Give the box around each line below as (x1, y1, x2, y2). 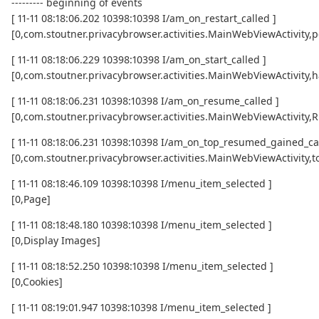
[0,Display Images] (11, 234, 100, 248)
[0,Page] (11, 192, 51, 206)
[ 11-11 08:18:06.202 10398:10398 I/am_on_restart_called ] (11, 11, 276, 26)
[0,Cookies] (11, 275, 63, 289)
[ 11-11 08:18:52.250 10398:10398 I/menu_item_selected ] (11, 259, 273, 273)
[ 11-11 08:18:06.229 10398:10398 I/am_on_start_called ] (11, 53, 266, 67)
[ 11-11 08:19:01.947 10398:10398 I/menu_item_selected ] (11, 300, 271, 315)
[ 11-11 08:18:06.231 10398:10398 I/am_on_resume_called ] (11, 94, 279, 108)
